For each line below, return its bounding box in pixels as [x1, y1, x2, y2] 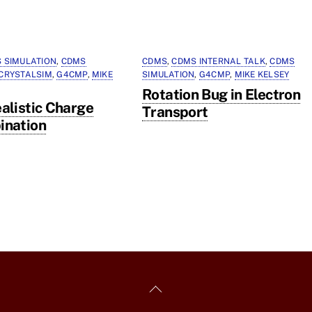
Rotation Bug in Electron [142, 86, 301, 104]
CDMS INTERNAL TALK [171, 56, 265, 67]
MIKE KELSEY [234, 70, 290, 80]
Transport [142, 103, 208, 121]
